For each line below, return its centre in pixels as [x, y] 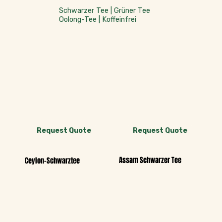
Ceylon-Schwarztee [53, 161]
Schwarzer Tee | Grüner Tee [104, 11]
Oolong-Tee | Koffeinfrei [97, 20]
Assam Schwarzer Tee [150, 160]
